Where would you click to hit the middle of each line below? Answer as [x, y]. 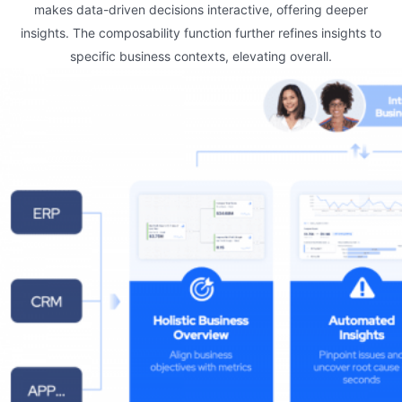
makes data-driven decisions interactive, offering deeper [201, 9]
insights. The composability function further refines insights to [201, 33]
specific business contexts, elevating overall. [201, 56]
